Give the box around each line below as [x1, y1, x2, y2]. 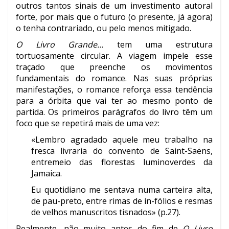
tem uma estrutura [103, 39, 213, 51]
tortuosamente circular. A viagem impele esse [16, 50, 213, 62]
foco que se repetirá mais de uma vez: [16, 118, 159, 129]
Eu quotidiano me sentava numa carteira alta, [31, 184, 213, 196]
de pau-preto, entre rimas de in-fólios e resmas [31, 195, 213, 207]
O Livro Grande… [16, 39, 104, 51]
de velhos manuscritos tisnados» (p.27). [31, 207, 180, 218]
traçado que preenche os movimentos [16, 61, 213, 73]
